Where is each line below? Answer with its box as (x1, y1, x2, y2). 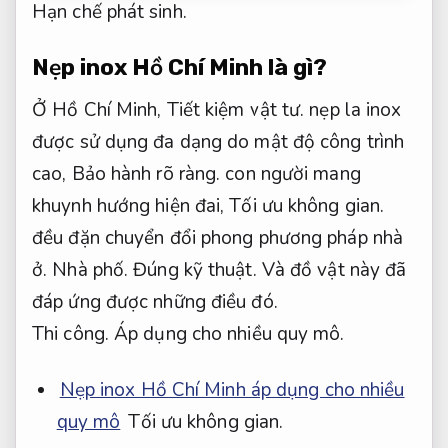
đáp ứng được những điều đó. (32, 288, 278, 315)
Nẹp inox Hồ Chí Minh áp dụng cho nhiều (59, 377, 405, 404)
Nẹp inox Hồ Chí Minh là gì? (32, 54, 327, 82)
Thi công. (32, 320, 109, 347)
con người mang (220, 160, 361, 187)
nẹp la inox (304, 96, 402, 123)
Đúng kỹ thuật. (133, 256, 257, 283)
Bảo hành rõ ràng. (71, 160, 221, 187)
